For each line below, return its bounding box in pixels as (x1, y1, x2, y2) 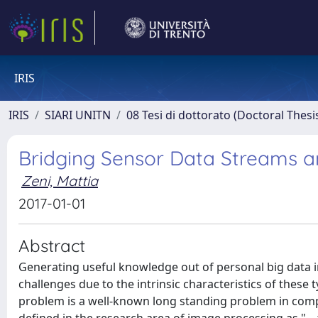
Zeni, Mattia (21, 172, 98, 190)
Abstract (18, 235, 85, 256)
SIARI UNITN (45, 107, 111, 123)
